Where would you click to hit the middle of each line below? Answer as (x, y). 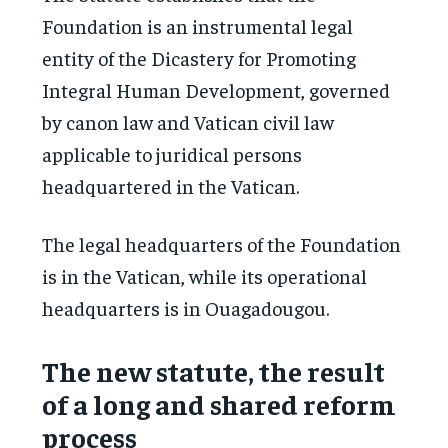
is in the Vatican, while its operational (205, 275)
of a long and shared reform (219, 403)
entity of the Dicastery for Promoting (199, 57)
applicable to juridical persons (172, 153)
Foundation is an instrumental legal (198, 25)
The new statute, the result (214, 370)
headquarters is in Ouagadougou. (186, 307)
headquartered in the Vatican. (171, 185)
